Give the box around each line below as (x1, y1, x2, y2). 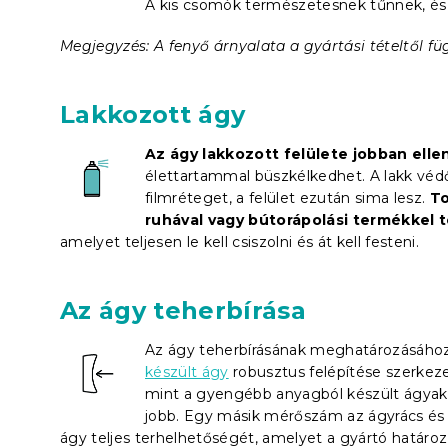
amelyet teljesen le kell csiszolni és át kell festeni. (60, 232, 420, 251)
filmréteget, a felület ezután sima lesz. (145, 188, 430, 207)
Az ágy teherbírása (60, 295, 306, 325)
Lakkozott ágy (60, 99, 246, 129)
